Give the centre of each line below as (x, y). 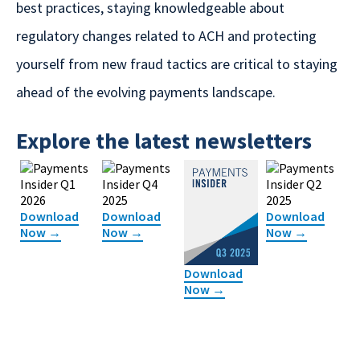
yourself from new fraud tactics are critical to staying (177, 64)
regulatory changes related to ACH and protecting (166, 36)
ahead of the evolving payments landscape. (146, 92)
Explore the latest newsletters (164, 141)
